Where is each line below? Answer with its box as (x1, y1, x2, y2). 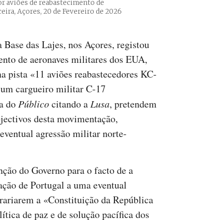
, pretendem (110, 97, 157, 111)
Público (18, 97, 49, 110)
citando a (49, 97, 90, 111)
